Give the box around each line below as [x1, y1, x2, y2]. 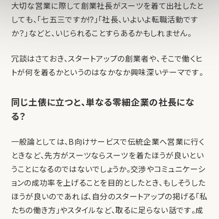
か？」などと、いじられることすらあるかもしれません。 [11, 29, 192, 39]
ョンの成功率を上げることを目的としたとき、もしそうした [11, 178, 206, 188]
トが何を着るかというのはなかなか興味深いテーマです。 [11, 68, 203, 78]
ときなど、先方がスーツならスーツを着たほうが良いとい [11, 151, 204, 161]
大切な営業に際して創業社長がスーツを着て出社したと [11, 1, 204, 11]
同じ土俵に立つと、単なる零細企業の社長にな [11, 97, 195, 108]
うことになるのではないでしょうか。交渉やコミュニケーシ [11, 165, 206, 175]
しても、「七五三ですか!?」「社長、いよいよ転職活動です [11, 15, 198, 25]
